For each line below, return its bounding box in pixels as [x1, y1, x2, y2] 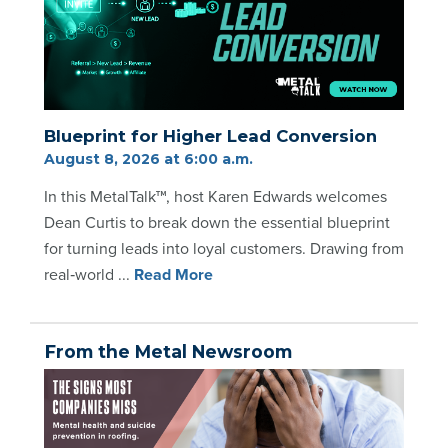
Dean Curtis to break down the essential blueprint [44, 212, 390, 233]
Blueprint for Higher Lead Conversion [44, 125, 377, 146]
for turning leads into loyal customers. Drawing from [44, 238, 404, 259]
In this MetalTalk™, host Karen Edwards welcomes [44, 186, 387, 207]
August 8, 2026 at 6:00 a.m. [44, 149, 253, 168]
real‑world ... [44, 264, 130, 285]
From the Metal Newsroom [45, 341, 292, 363]
